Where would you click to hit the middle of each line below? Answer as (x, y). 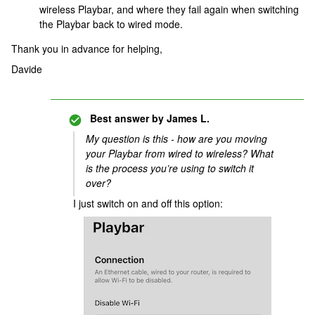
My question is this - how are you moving (176, 139)
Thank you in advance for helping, (87, 49)
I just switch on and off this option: (148, 203)
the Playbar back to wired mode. (111, 24)
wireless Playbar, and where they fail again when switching (169, 9)
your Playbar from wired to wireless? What (180, 153)
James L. (187, 118)
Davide (27, 69)
